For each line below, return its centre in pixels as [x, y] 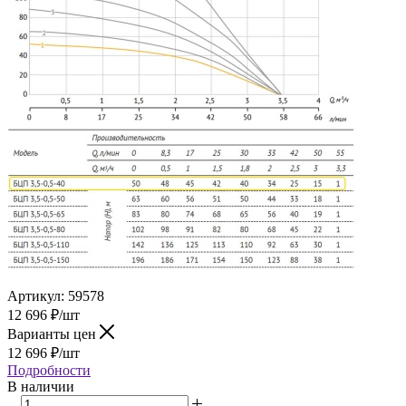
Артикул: [36, 295]
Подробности [49, 370]
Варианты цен [53, 333]
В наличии [41, 386]
